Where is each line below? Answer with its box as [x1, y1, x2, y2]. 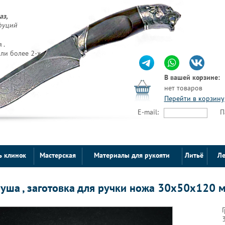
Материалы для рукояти [93, 153, 170, 159]
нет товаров [164, 85, 202, 92]
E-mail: [137, 109, 159, 116]
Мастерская [39, 153, 76, 159]
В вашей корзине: [164, 75, 220, 81]
